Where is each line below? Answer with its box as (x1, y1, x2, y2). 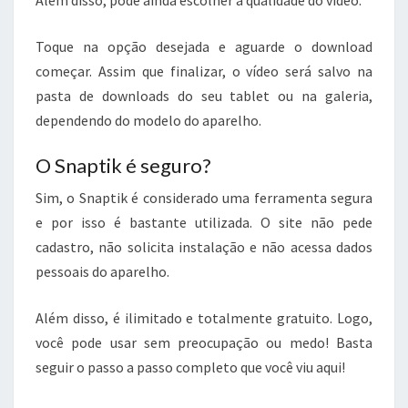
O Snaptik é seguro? (36, 153, 211, 178)
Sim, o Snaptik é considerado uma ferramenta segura (36, 189, 372, 208)
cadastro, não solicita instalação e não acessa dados (36, 238, 372, 257)
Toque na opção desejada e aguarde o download (36, 37, 372, 56)
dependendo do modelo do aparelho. (36, 111, 261, 130)
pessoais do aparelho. (36, 262, 169, 281)
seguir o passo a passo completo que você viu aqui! (36, 358, 345, 377)
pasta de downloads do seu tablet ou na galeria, (36, 87, 372, 106)
